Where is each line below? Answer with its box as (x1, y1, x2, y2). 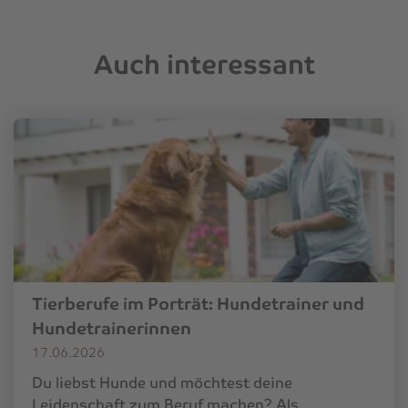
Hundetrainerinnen (32, 317, 191, 339)
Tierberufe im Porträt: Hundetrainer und (32, 292, 364, 314)
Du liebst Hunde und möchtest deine (32, 372, 292, 393)
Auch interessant (93, 47, 315, 81)
